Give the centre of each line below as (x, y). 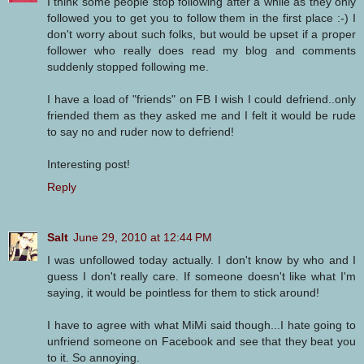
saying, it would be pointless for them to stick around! (183, 293)
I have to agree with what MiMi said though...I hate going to (201, 325)
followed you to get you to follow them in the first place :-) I (201, 18)
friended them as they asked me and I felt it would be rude (201, 116)
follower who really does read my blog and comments (201, 51)
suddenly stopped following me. (128, 67)
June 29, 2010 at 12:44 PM (143, 238)
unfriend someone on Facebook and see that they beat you (201, 342)
